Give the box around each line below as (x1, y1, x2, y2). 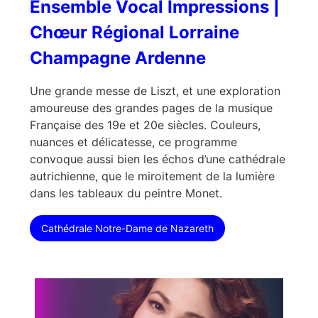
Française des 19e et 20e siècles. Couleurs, (30, 117, 261, 132)
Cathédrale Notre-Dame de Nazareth (41, 221, 214, 234)
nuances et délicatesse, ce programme (30, 134, 237, 149)
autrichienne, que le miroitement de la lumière (30, 168, 275, 183)
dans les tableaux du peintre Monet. (30, 185, 222, 200)
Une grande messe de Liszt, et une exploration (30, 83, 280, 98)
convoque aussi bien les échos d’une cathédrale (30, 151, 285, 166)
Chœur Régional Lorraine (30, 21, 239, 43)
